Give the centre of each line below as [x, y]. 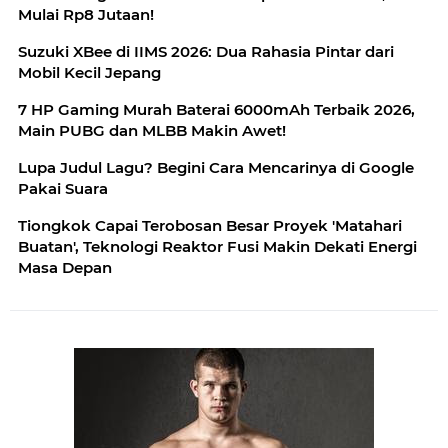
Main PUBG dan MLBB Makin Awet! [152, 130]
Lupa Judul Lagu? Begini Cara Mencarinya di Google [216, 167]
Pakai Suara [63, 188]
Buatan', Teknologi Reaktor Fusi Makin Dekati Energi [217, 246]
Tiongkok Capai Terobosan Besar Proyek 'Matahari [210, 225]
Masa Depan [65, 267]
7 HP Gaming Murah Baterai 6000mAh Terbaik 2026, [216, 109]
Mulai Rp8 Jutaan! [86, 14]
